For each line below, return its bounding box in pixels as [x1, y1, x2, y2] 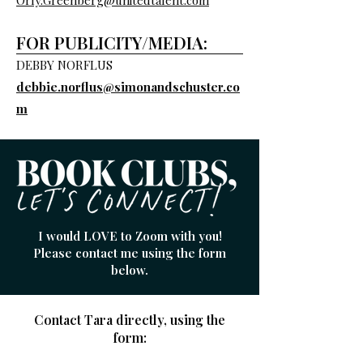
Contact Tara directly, [34, 311, 170, 328]
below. [111, 262, 148, 278]
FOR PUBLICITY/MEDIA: [16, 31, 207, 53]
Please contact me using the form [33, 245, 226, 261]
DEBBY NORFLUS [16, 57, 113, 73]
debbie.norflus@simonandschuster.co [16, 79, 240, 95]
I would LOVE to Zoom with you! [37, 228, 222, 244]
